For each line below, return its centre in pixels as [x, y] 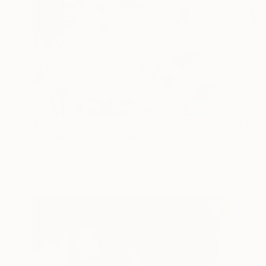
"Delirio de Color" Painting [94, 137]
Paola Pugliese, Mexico [78, 151]
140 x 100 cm [147, 164]
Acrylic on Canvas [69, 164]
